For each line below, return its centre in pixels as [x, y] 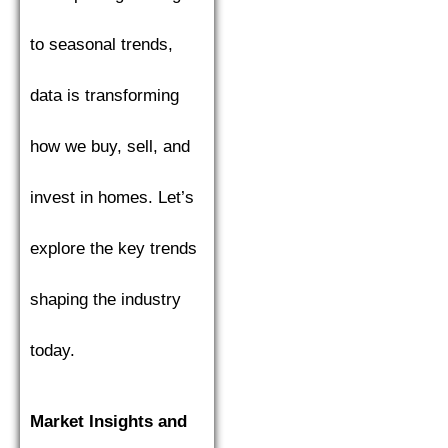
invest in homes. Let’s [112, 197]
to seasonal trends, [101, 44]
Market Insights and [108, 421]
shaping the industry [105, 299]
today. [52, 350]
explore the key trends [113, 248]
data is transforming [104, 95]
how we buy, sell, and [110, 146]
